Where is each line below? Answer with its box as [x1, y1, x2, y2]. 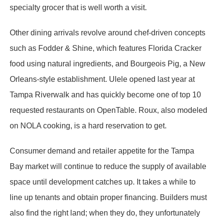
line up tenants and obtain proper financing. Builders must [10, 193, 207, 201]
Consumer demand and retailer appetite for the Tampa [10, 147, 194, 155]
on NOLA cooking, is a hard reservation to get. [10, 122, 167, 130]
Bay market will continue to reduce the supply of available [10, 162, 206, 170]
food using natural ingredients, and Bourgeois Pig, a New [10, 60, 205, 68]
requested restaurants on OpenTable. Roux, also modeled [10, 106, 207, 114]
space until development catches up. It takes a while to [10, 178, 196, 186]
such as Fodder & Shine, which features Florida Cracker [10, 44, 201, 52]
